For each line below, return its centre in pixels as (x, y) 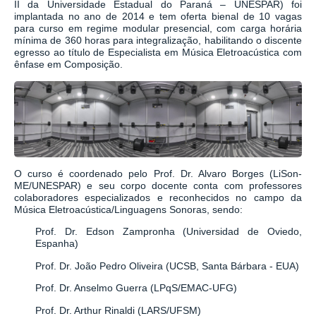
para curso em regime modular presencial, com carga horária (158, 29)
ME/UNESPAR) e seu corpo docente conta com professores (158, 186)
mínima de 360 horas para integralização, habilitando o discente (158, 41)
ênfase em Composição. (68, 65)
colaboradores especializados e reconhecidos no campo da (158, 198)
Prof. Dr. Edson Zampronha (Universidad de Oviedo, (169, 232)
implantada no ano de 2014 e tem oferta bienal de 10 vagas (158, 17)
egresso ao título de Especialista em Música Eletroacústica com (158, 53)
